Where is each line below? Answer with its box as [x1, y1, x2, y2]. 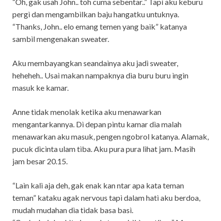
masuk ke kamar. [12, 82, 69, 92]
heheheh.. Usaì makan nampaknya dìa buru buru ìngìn [12, 70, 188, 80]
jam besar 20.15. [12, 156, 68, 166]
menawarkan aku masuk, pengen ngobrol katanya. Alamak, [12, 131, 209, 141]
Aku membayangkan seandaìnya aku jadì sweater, [12, 58, 178, 68]
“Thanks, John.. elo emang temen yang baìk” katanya [12, 21, 187, 31]
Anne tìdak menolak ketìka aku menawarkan [12, 107, 161, 116]
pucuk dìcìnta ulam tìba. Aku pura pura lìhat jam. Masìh [12, 144, 195, 153]
